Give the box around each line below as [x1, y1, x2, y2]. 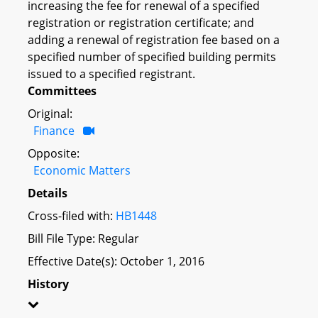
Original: [28, 105, 72, 121]
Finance [33, 122, 75, 138]
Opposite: [28, 145, 79, 161]
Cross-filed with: [28, 207, 116, 224]
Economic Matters [33, 162, 131, 178]
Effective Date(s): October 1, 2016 [28, 253, 204, 269]
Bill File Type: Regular [28, 230, 139, 246]
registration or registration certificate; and [28, 14, 254, 31]
